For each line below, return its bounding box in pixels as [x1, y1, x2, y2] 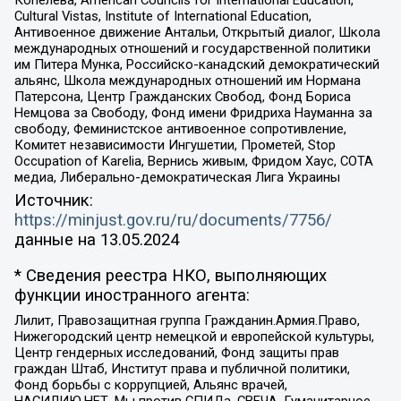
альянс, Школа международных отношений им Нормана [13, 73, 361, 90]
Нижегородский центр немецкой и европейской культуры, [13, 328, 374, 345]
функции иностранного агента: [13, 286, 250, 306]
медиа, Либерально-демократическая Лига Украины [13, 169, 340, 186]
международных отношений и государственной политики [13, 40, 371, 57]
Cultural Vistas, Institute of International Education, [13, 8, 311, 25]
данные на [13, 229, 100, 250]
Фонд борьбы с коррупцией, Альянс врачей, [13, 376, 287, 393]
